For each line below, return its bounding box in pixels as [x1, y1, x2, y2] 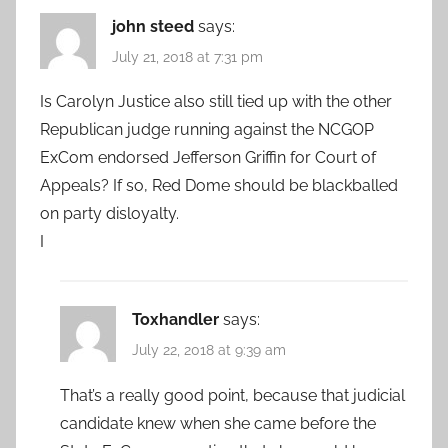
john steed [112, 16, 194, 36]
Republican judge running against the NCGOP [40, 120, 374, 140]
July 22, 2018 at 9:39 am [132, 342, 286, 359]
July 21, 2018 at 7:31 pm [112, 49, 263, 66]
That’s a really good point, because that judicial [60, 385, 405, 405]
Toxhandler [132, 310, 219, 330]
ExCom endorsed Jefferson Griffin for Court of [40, 148, 376, 168]
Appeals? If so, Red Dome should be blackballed [40, 176, 398, 196]
